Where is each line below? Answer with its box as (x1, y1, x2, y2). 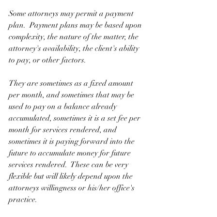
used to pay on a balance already (9, 102, 119, 112)
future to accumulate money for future (9, 148, 133, 158)
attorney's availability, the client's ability (9, 44, 141, 54)
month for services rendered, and (9, 125, 119, 135)
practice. (9, 195, 37, 205)
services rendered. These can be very (9, 160, 130, 170)
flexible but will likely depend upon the (9, 171, 135, 182)
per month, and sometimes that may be (9, 90, 136, 100)
